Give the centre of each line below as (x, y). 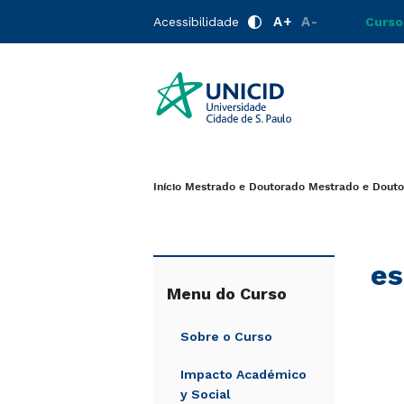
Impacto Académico (243, 374)
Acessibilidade (196, 22)
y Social (206, 394)
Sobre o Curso (226, 336)
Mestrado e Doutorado (245, 187)
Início (167, 187)
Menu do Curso (227, 294)
